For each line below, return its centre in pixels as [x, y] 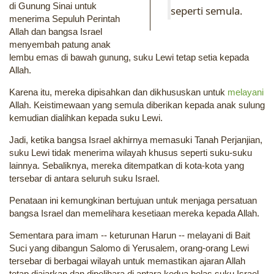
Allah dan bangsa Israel [56, 32]
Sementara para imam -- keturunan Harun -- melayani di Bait [130, 235]
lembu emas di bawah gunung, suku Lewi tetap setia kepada [129, 57]
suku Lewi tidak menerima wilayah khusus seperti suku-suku [131, 153]
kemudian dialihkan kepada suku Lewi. [86, 118]
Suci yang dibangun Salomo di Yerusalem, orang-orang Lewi [129, 248]
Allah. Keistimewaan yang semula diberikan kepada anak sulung [137, 105]
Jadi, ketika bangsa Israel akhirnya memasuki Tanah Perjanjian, [136, 140]
